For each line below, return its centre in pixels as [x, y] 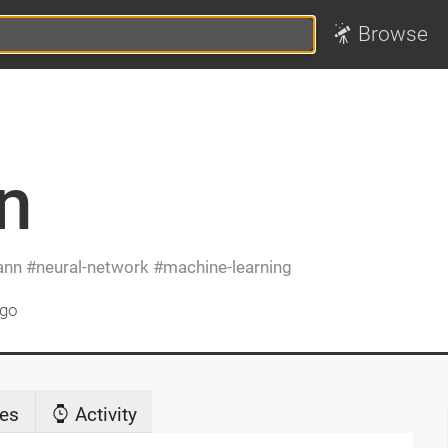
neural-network [92, 266]
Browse [393, 34]
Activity [103, 414]
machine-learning [227, 266]
